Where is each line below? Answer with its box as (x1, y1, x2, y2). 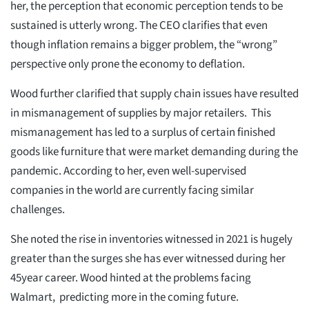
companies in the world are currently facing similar (10, 181, 254, 199)
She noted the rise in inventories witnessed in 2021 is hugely (10, 230, 292, 248)
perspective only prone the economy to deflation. (10, 55, 245, 72)
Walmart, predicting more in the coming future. (10, 288, 241, 306)
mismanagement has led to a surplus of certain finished (10, 123, 275, 141)
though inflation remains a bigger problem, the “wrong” (10, 36, 277, 53)
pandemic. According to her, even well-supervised (10, 162, 246, 179)
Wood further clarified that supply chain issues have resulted (10, 85, 299, 102)
